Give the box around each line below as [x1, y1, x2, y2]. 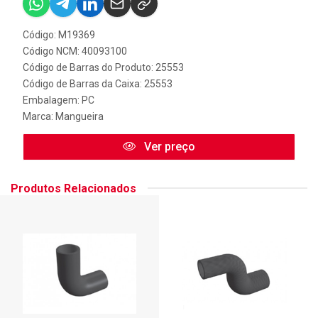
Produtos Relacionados [11, 181, 136, 195]
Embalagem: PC [23, 94, 94, 106]
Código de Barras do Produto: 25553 [23, 61, 184, 73]
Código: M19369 [23, 28, 95, 40]
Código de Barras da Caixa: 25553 [23, 77, 172, 89]
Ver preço [141, 139, 195, 153]
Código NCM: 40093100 [23, 45, 127, 57]
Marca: [23, 110, 55, 122]
